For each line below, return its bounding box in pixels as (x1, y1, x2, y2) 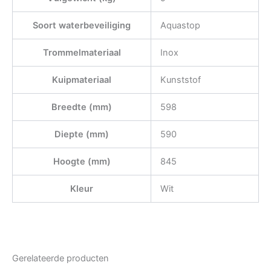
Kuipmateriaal (52, 74, 111, 85)
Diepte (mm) (54, 128, 109, 140)
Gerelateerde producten (12, 252, 109, 264)
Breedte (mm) (51, 101, 112, 113)
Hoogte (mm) (53, 155, 111, 167)
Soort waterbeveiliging (33, 19, 131, 31)
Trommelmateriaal (42, 47, 121, 58)
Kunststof (160, 74, 201, 85)
